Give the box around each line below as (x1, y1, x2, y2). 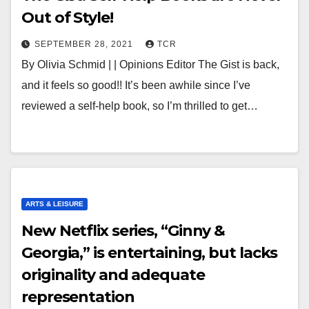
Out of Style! (21, 8, 113, 27)
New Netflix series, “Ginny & (21, 221, 226, 240)
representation (21, 288, 134, 306)
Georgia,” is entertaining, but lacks (21, 243, 278, 262)
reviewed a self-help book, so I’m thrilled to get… (21, 100, 258, 112)
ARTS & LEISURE (26, 200, 83, 208)
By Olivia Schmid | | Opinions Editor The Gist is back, (21, 59, 279, 70)
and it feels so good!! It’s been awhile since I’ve (21, 79, 250, 91)
